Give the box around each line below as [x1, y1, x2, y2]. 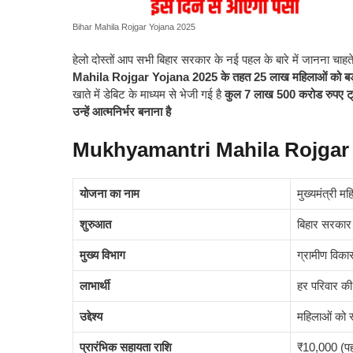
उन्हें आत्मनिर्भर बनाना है [72, 104, 171, 118]
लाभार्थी [80, 279, 110, 293]
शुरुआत [80, 217, 111, 232]
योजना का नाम [80, 187, 139, 201]
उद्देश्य [80, 310, 102, 324]
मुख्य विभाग [80, 248, 125, 262]
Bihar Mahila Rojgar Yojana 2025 [72, 22, 195, 32]
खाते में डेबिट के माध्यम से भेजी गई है [72, 87, 225, 101]
